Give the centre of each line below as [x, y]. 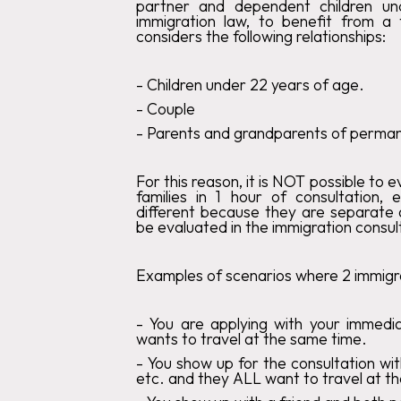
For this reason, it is [205, 181]
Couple [171, 108]
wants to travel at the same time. [252, 338]
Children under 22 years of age [253, 84]
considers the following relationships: [261, 36]
